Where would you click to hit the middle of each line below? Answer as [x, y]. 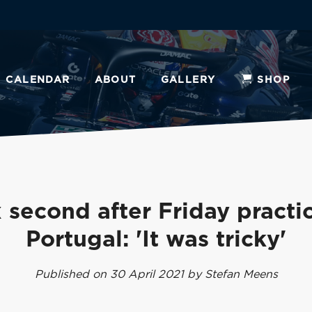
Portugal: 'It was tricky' [156, 240]
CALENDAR [38, 80]
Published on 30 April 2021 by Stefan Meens [156, 274]
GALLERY [188, 80]
